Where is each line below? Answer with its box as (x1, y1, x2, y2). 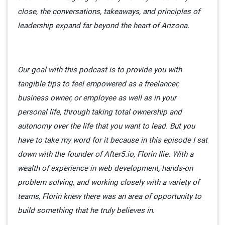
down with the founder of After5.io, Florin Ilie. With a (18, 149, 193, 159)
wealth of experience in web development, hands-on (18, 163, 193, 173)
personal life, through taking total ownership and (18, 107, 182, 117)
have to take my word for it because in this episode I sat (18, 135, 207, 145)
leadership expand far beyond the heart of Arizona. (18, 21, 191, 31)
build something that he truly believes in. (18, 205, 157, 215)
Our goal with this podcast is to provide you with (18, 65, 182, 75)
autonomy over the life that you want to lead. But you (18, 121, 195, 131)
